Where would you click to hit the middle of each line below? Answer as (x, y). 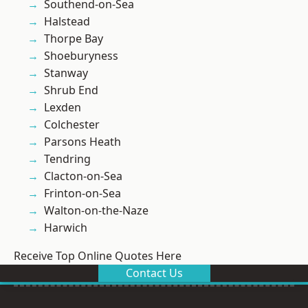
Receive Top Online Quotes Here (98, 256)
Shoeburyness (81, 56)
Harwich (66, 228)
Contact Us (154, 273)
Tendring (67, 159)
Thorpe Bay (74, 39)
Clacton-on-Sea (83, 176)
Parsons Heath (82, 142)
